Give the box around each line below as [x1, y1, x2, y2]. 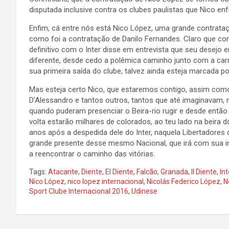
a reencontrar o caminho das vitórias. [29, 149, 155, 158]
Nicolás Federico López [147, 177, 220, 186]
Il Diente [191, 168, 217, 176]
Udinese [131, 187, 157, 195]
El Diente [105, 168, 133, 176]
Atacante [48, 168, 78, 176]
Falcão [136, 168, 157, 176]
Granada [161, 168, 188, 176]
